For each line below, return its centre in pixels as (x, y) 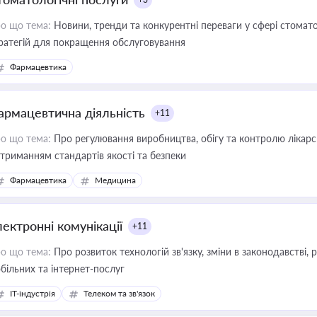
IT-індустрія (33, 293)
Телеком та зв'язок (119, 293)
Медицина (115, 180)
